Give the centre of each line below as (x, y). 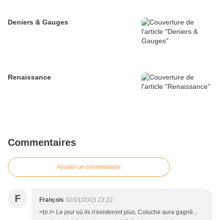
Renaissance (29, 77)
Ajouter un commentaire (89, 167)
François (52, 200)
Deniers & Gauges (38, 22)
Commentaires (42, 143)
